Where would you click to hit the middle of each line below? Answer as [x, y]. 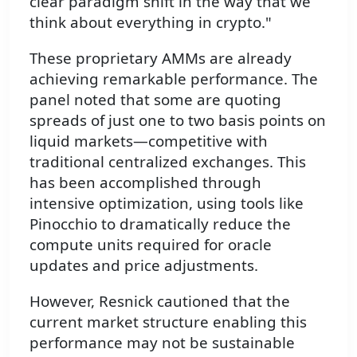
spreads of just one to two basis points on [178, 120]
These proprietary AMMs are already [161, 58]
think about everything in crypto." [151, 22]
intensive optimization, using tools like [167, 203]
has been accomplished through [145, 182]
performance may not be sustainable [162, 342]
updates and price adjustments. [144, 265]
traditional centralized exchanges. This [168, 162]
